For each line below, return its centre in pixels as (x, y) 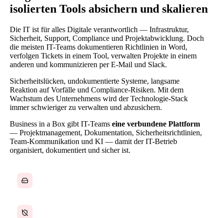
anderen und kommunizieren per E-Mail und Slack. (88, 64)
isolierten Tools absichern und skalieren (109, 9)
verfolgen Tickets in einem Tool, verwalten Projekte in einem (103, 55)
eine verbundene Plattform (156, 124)
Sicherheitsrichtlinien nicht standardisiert (89, 208)
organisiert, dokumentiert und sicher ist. (70, 150)
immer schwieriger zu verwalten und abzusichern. (86, 107)
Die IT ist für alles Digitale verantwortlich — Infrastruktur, (99, 29)
